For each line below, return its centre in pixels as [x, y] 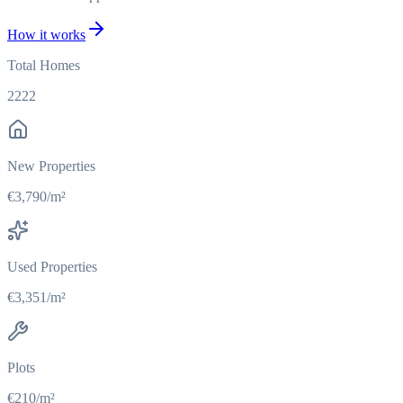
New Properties [51, 166]
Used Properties [52, 267]
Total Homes [44, 66]
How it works [46, 35]
